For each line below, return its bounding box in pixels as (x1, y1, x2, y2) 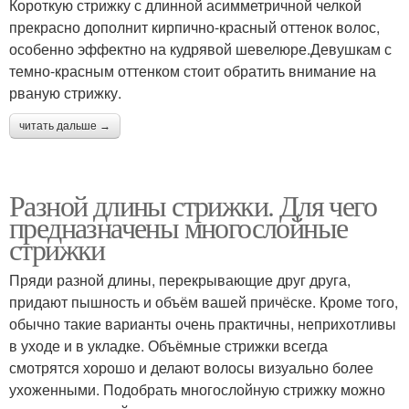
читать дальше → (19, 119, 110, 132)
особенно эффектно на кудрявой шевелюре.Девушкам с (9, 37, 392, 59)
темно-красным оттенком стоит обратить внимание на (9, 59, 376, 81)
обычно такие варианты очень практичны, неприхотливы (9, 312, 396, 334)
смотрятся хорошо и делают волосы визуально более (9, 356, 373, 378)
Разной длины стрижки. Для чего (9, 184, 376, 225)
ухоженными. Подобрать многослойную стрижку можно (9, 378, 385, 400)
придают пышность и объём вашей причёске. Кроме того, (9, 290, 398, 312)
